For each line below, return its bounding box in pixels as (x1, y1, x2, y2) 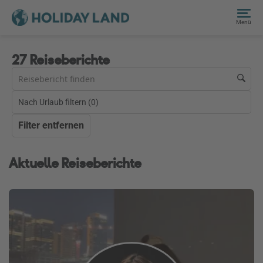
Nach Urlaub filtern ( (18, 97, 91, 107)
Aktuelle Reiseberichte (9, 154, 141, 172)
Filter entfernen (18, 120, 84, 131)
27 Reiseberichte (12, 51, 110, 69)
